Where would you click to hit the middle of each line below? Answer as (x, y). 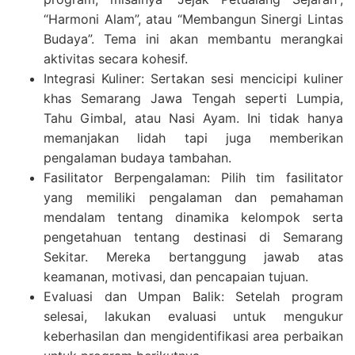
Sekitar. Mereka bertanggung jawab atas (193, 257)
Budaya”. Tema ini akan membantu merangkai (193, 39)
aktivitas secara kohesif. (116, 59)
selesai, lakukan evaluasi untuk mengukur (193, 316)
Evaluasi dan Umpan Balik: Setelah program (193, 296)
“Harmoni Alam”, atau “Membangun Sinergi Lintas (193, 19)
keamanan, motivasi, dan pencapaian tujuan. (176, 277)
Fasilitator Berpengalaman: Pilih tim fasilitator (193, 177)
